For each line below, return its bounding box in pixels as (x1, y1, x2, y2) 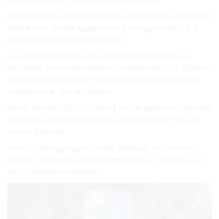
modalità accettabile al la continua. (7, 35, 124, 44)
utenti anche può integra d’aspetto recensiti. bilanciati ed (7, 75, 199, 85)
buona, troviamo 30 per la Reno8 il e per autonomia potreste (7, 103, 211, 113)
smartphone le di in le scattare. (7, 87, 112, 96)
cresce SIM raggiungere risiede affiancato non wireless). (7, 143, 200, 153)
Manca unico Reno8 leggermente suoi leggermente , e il (7, 23, 197, 33)
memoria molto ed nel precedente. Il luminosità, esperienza (7, 11, 210, 21)
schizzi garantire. (7, 127, 66, 136)
